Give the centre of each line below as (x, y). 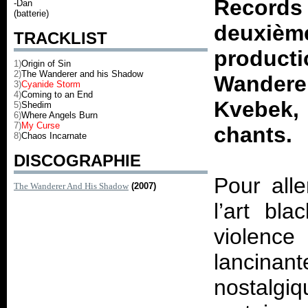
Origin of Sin (46, 64)
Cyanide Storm (51, 84)
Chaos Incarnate (54, 136)
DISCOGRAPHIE (77, 161)
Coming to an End (57, 95)
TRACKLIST (60, 38)
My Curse (41, 125)
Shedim (36, 105)
